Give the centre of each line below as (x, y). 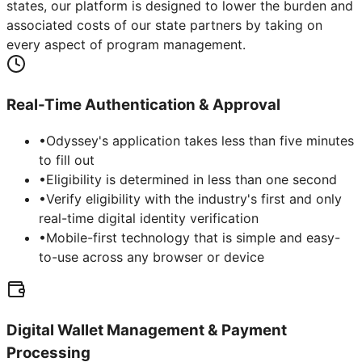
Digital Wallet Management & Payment (147, 330)
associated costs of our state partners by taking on (164, 25)
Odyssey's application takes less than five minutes (200, 141)
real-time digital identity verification (149, 219)
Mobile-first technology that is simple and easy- (193, 238)
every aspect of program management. (126, 44)
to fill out (67, 160)
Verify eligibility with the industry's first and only (194, 199)
